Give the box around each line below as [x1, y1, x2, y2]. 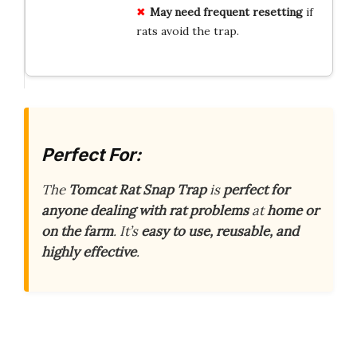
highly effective [41, 242, 136, 261]
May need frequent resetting [149, 5, 303, 20]
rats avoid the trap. [135, 24, 239, 39]
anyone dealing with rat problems [41, 201, 249, 219]
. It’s [113, 222, 141, 240]
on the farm [41, 222, 113, 240]
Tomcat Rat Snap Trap [69, 180, 206, 198]
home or [267, 201, 319, 219]
